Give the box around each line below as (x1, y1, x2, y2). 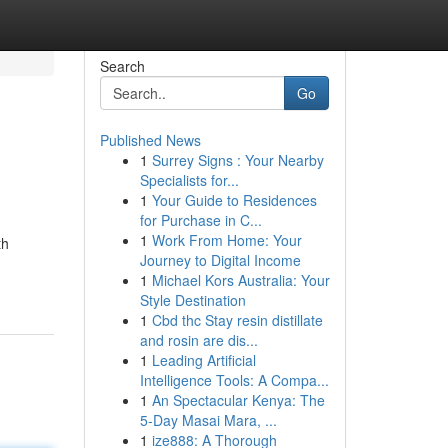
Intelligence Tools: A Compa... (139, 370, 329, 390)
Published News (99, 130, 201, 150)
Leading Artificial (151, 350, 256, 370)
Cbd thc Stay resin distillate (151, 310, 323, 330)
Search (99, 56, 145, 76)
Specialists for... (139, 170, 239, 190)
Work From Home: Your (151, 230, 302, 250)
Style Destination (139, 290, 246, 310)
